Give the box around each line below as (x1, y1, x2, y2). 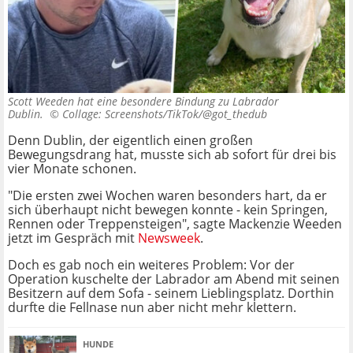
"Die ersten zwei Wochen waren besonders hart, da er (8, 187, 327, 205)
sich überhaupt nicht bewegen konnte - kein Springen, (8, 201, 328, 219)
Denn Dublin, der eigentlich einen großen (8, 132, 253, 150)
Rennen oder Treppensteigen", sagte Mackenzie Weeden (8, 215, 342, 233)
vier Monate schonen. (8, 160, 136, 178)
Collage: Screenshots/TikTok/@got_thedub (62, 106, 267, 122)
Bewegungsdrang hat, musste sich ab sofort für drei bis (8, 146, 336, 164)
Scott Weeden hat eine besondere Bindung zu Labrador (8, 94, 279, 110)
